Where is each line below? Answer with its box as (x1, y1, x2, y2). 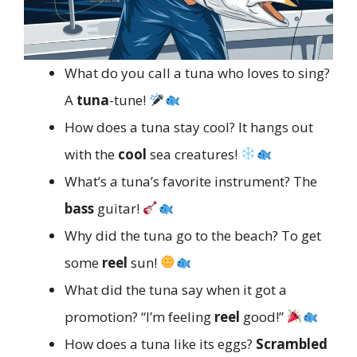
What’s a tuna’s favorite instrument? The (65, 171, 317, 190)
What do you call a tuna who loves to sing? (65, 63, 330, 82)
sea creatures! (147, 144, 241, 163)
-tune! (109, 90, 149, 109)
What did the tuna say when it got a (65, 280, 287, 299)
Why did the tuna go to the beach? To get (65, 226, 321, 245)
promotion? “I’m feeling (65, 307, 214, 326)
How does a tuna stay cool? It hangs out (65, 117, 313, 136)
